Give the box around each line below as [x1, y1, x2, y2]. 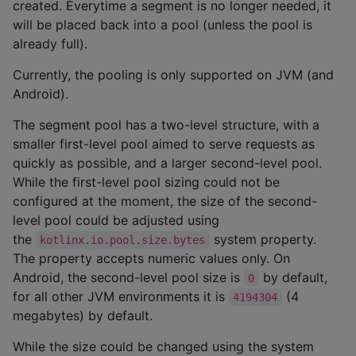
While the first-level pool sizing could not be [13, 173, 280, 190]
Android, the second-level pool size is [13, 269, 244, 285]
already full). [13, 35, 87, 52]
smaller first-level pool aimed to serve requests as [13, 135, 315, 152]
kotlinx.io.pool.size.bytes [40, 233, 206, 246]
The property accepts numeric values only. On [13, 250, 290, 266]
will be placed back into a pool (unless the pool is [13, 16, 312, 33]
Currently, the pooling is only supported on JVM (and [13, 66, 334, 83]
